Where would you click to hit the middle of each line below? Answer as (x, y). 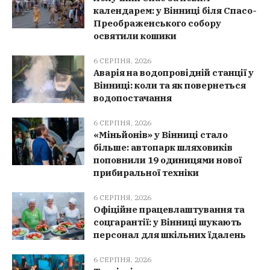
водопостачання (133, 98)
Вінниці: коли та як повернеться (170, 85)
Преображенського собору (157, 23)
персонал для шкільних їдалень (170, 234)
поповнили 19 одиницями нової (168, 160)
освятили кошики (135, 36)
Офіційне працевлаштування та (169, 209)
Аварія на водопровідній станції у (174, 72)
